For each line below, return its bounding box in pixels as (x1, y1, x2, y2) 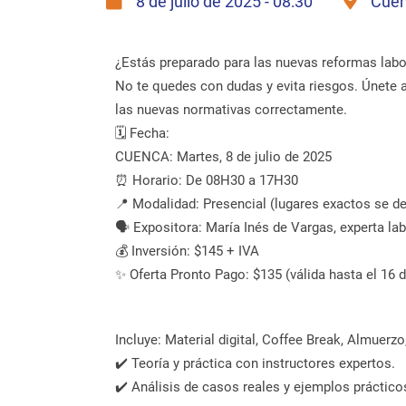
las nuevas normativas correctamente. (115, 101, 347, 118)
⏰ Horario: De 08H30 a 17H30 (115, 172, 298, 188)
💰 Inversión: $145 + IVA (115, 243, 259, 259)
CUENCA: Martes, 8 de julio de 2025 (115, 149, 332, 165)
